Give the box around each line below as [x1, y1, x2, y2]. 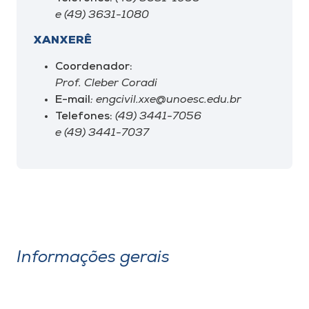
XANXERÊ [33, 35, 92, 46]
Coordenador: [55, 61, 132, 72]
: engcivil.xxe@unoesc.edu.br [90, 94, 241, 106]
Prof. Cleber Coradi [55, 78, 157, 89]
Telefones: [55, 111, 112, 122]
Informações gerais [17, 250, 170, 267]
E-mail [55, 94, 90, 106]
